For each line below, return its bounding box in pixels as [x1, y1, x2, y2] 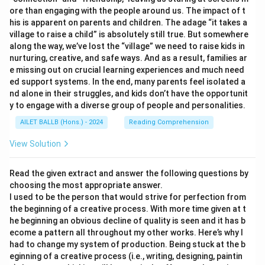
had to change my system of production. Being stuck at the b [9, 240, 245, 249]
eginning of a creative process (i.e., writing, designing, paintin [9, 251, 243, 261]
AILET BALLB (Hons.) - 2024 [20, 118, 103, 126]
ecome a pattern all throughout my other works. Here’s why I [9, 228, 243, 237]
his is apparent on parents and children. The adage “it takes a [9, 18, 247, 27]
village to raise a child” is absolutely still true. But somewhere [9, 30, 248, 39]
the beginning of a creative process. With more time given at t [9, 204, 246, 214]
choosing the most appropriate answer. [9, 180, 163, 190]
